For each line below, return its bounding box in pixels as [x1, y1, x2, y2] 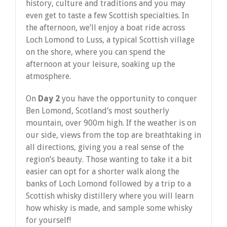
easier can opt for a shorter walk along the [26, 166, 179, 176]
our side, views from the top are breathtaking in [26, 130, 201, 140]
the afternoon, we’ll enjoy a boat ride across [26, 22, 185, 32]
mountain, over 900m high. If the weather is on [26, 118, 196, 128]
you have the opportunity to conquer [60, 93, 197, 103]
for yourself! [26, 215, 71, 225]
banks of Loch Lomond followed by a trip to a [26, 178, 191, 188]
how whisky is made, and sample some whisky [26, 203, 193, 213]
